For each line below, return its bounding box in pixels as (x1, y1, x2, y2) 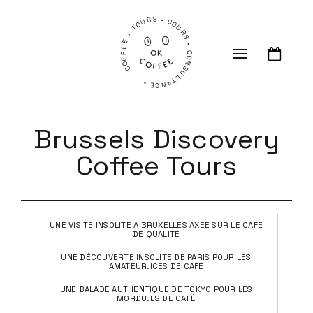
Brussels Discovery (34, 122, 279, 156)
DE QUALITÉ (132, 229, 180, 239)
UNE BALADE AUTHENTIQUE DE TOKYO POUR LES (59, 284, 253, 294)
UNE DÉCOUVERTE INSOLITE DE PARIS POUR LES (61, 252, 252, 262)
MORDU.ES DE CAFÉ (117, 293, 196, 303)
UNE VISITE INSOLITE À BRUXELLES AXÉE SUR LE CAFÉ (50, 220, 263, 230)
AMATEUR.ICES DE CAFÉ (108, 261, 204, 271)
